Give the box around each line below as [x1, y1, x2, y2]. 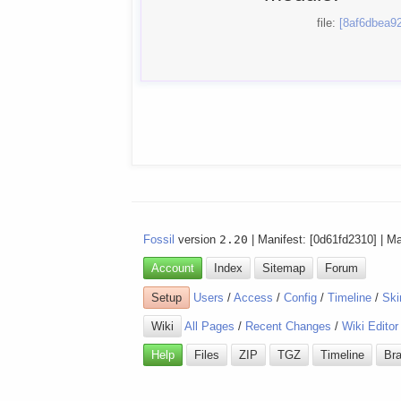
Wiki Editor [342, 319, 399, 333]
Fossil [143, 232, 175, 246]
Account [151, 261, 195, 276]
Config [284, 290, 318, 304]
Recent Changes [245, 319, 332, 333]
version [175, 232, 220, 246]
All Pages [184, 319, 235, 333]
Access [234, 290, 274, 304]
